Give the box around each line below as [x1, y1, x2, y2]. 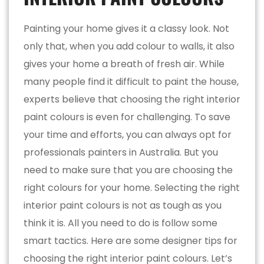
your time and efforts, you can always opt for [24, 127, 232, 141]
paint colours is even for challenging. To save [24, 110, 230, 124]
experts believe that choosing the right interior [24, 92, 240, 106]
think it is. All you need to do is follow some [24, 216, 217, 230]
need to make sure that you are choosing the [24, 163, 233, 177]
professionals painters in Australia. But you [24, 145, 218, 159]
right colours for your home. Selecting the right [24, 180, 240, 194]
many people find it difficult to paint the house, [24, 74, 239, 88]
